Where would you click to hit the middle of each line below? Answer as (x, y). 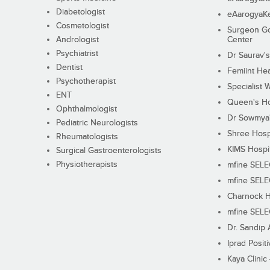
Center (240, 40)
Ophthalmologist (86, 109)
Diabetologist (80, 12)
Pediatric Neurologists (97, 123)
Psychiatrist (77, 54)
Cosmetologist (82, 26)
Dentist (69, 68)
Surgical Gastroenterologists (108, 151)
